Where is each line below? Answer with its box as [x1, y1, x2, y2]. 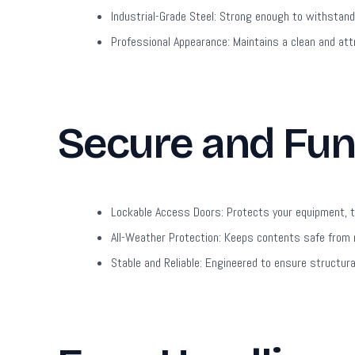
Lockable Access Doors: [111, 204, 223, 221]
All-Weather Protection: [111, 229, 221, 246]
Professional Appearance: [111, 33, 230, 51]
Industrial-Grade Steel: [111, 8, 216, 25]
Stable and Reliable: [111, 254, 202, 272]
